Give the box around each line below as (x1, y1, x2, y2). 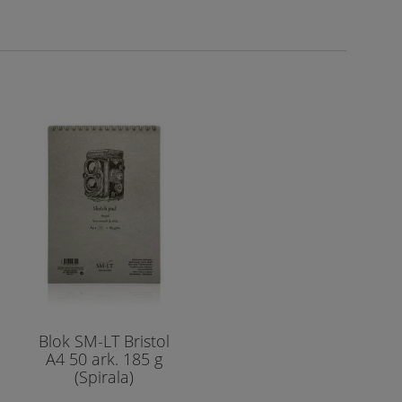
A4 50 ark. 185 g (46, 347, 162, 370)
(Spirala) (74, 365, 134, 388)
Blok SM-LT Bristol (39, 329, 170, 352)
